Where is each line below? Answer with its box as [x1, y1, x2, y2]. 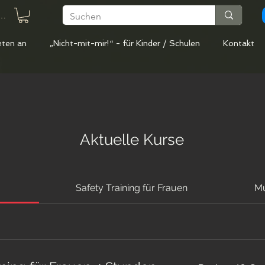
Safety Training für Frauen [76, 182, 188, 194]
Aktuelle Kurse [80, 131, 184, 149]
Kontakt [223, 38, 254, 49]
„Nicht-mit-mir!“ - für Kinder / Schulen [50, 38, 200, 49]
